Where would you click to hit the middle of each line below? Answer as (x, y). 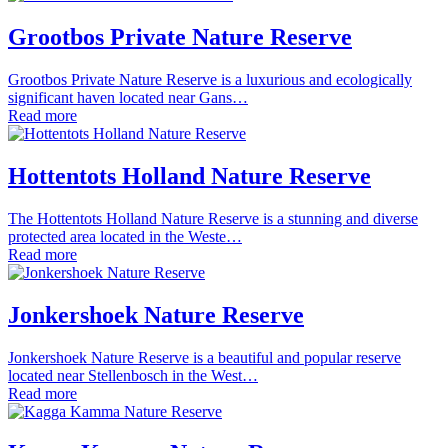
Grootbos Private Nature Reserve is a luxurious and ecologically (210, 79)
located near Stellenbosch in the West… (133, 375)
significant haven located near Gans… (128, 97)
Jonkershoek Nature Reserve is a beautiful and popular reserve (204, 357)
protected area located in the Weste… (125, 236)
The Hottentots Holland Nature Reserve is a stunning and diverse (213, 218)
